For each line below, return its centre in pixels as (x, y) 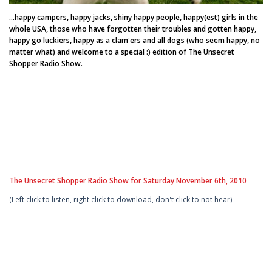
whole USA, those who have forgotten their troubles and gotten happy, (133, 29)
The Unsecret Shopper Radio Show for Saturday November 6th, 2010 (128, 180)
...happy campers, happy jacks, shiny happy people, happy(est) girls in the (134, 17)
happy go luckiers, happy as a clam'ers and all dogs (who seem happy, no (134, 40)
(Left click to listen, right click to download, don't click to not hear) (121, 199)
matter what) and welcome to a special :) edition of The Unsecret (122, 52)
